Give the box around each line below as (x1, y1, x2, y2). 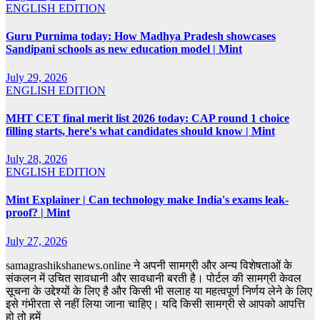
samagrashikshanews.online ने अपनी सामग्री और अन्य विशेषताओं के (6, 259, 292, 271)
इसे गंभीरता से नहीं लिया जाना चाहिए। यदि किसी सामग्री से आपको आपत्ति (6, 297, 305, 310)
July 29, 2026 (6, 71, 67, 84)
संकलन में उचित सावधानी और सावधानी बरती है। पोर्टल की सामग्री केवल (6, 271, 301, 284)
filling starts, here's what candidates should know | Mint (6, 124, 275, 137)
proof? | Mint (6, 206, 70, 219)
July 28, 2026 (6, 153, 67, 166)
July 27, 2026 (6, 234, 67, 247)
